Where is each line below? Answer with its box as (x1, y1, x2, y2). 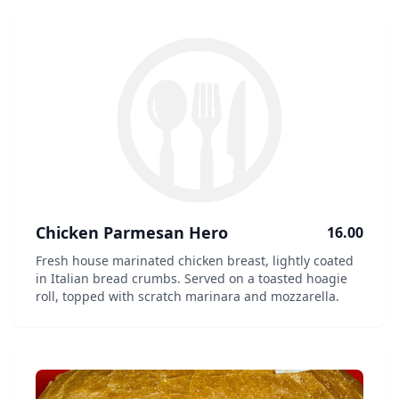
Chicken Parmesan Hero (36, 222, 228, 243)
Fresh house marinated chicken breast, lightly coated (36, 252, 354, 269)
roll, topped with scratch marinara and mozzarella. (36, 288, 339, 305)
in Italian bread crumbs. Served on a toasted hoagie (36, 270, 347, 287)
